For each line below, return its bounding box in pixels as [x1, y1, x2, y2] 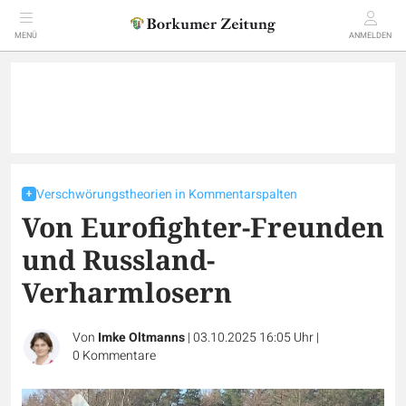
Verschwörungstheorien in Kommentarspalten [36, 185, 297, 204]
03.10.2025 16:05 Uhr [193, 328, 316, 347]
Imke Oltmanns [98, 328, 185, 347]
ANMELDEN [349, 30, 391, 42]
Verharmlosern [22, 274, 232, 311]
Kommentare [82, 346, 156, 365]
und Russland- [22, 241, 215, 278]
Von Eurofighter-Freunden [22, 208, 384, 246]
